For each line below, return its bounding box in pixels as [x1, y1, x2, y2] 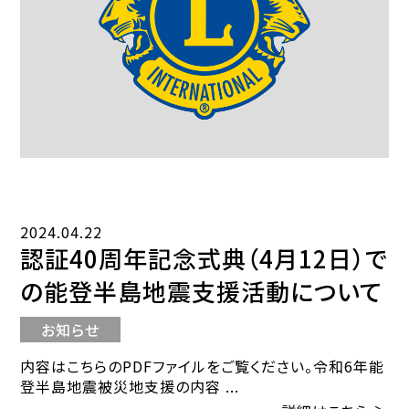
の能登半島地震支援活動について [20, 274, 383, 309]
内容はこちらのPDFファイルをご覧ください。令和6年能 [20, 355, 385, 378]
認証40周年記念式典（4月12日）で [20, 241, 389, 276]
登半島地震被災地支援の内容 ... [20, 375, 240, 398]
